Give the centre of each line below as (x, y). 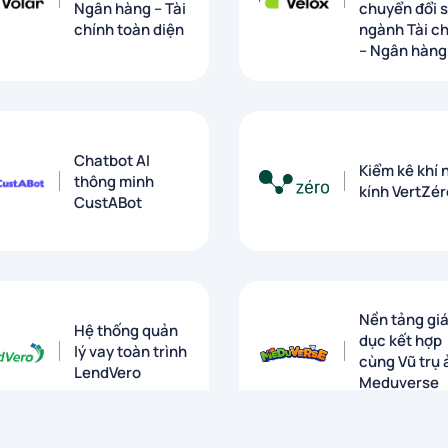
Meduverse (399, 383)
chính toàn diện (129, 30)
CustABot (108, 202)
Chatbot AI (112, 160)
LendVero (107, 372)
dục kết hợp (400, 341)
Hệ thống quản (126, 330)
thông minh (114, 181)
